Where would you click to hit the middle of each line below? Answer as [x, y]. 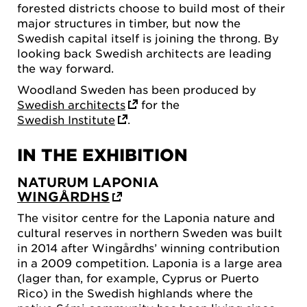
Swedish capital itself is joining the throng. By [148, 37]
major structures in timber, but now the [129, 22]
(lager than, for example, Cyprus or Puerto [138, 278]
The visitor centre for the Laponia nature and [146, 218]
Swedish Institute [66, 120]
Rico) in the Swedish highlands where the [135, 293]
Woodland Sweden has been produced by [137, 89]
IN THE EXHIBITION [102, 155]
